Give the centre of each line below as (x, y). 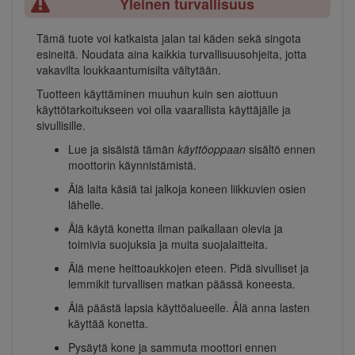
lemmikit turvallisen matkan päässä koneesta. (182, 283)
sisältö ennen (281, 149)
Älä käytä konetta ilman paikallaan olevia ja (176, 228)
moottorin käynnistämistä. (132, 164)
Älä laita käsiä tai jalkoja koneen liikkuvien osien (187, 188)
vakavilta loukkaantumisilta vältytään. (129, 69)
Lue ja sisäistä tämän (123, 149)
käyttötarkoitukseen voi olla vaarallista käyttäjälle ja (164, 109)
